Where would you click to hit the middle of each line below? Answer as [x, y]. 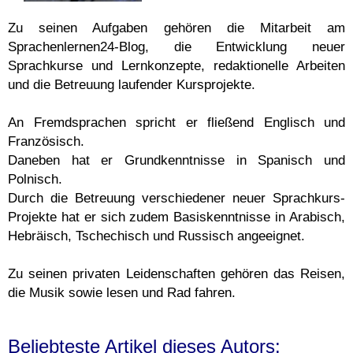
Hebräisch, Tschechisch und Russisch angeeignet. [156, 236]
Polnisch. [35, 179]
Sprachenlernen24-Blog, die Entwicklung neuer [176, 46]
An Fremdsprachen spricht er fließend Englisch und [176, 122]
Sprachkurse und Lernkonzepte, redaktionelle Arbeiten [176, 65]
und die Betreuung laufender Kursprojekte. [132, 84]
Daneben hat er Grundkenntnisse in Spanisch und [176, 160]
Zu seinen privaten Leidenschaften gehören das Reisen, [176, 273]
